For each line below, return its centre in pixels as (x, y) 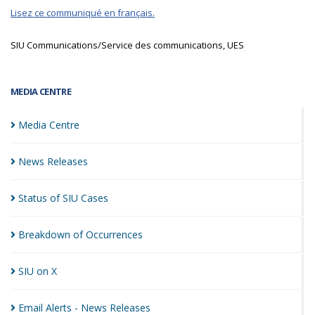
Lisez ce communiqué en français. (83, 13)
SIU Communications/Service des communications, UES (127, 45)
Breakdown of (52, 234)
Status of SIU (50, 198)
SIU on (35, 271)
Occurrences (114, 234)
